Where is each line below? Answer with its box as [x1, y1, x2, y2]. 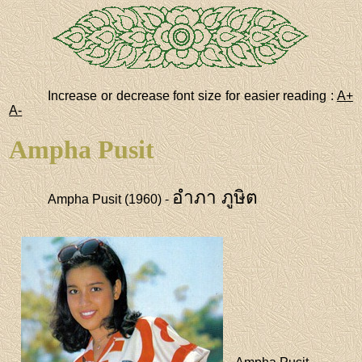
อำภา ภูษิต [172, 187, 259, 208]
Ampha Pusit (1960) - [48, 192, 173, 206]
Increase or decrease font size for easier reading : [48, 89, 337, 103]
